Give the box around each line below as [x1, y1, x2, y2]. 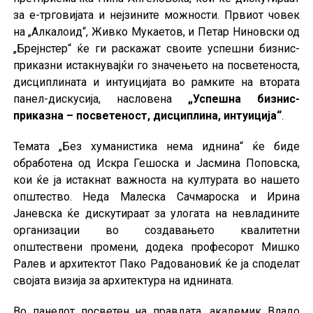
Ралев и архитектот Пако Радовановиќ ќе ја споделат [13, 256, 300, 270]
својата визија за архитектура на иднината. [13, 273, 233, 287]
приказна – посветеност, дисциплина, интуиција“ [13, 108, 282, 122]
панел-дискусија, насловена [13, 92, 189, 105]
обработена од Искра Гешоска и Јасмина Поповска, [13, 156, 300, 170]
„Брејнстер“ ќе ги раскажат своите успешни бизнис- [13, 41, 300, 55]
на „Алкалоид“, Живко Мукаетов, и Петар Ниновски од [13, 24, 300, 38]
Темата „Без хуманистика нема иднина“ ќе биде [13, 139, 300, 153]
